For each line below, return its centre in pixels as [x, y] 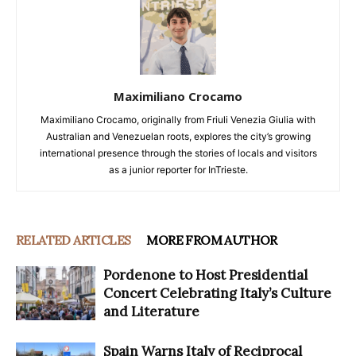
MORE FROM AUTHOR [212, 240]
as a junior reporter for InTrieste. [178, 169]
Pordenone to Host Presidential [205, 275]
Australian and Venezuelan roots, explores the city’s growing [178, 136]
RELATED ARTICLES [74, 240]
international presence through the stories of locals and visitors [178, 153]
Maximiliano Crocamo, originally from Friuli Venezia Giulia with [178, 119]
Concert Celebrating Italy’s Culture [217, 293]
